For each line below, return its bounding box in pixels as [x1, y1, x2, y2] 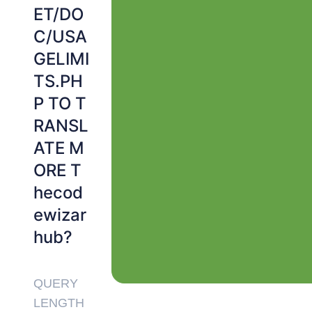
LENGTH [33, 296, 84, 310]
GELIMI [33, 49, 89, 69]
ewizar [33, 205, 86, 225]
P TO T [33, 93, 86, 114]
